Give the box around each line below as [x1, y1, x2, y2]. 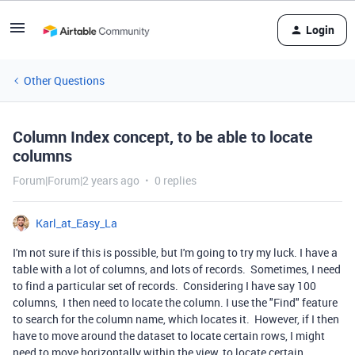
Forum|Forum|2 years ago [13, 173, 139, 188]
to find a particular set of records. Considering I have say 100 [13, 278, 316, 293]
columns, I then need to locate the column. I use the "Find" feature [13, 295, 338, 310]
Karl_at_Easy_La [36, 216, 117, 231]
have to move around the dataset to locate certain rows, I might [13, 328, 325, 343]
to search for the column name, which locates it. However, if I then [13, 311, 339, 326]
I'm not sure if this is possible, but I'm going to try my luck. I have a [13, 245, 338, 260]
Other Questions [24, 73, 105, 88]
